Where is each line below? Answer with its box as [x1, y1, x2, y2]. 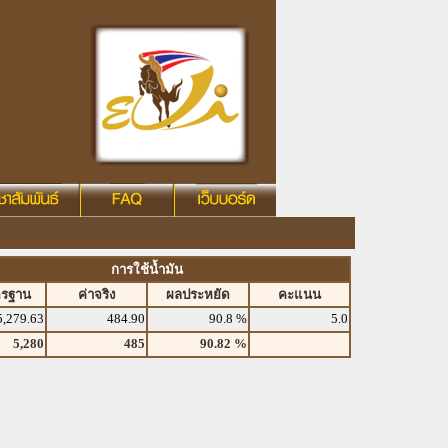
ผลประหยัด [166, 287, 230, 302]
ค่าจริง [77, 287, 116, 302]
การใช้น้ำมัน [111, 262, 183, 277]
